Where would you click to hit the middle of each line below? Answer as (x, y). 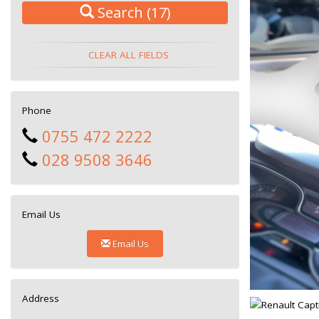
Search (118, 12)
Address (41, 298)
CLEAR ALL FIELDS (129, 55)
